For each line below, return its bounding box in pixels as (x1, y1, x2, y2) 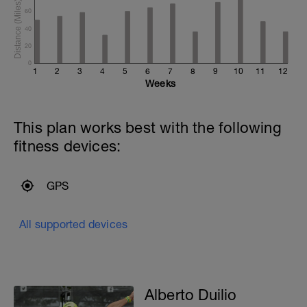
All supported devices (19, 218, 128, 230)
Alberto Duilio (144, 286, 237, 304)
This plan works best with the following (14, 119, 282, 136)
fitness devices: (14, 137, 121, 155)
